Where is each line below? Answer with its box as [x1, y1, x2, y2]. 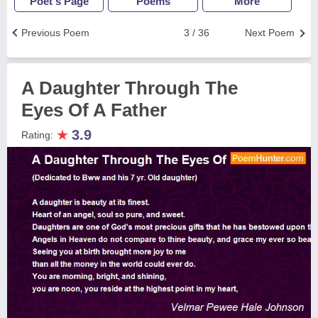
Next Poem [245, 27, 295, 38]
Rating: [21, 129, 56, 141]
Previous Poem [21, 27, 89, 38]
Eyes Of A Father [21, 99, 167, 121]
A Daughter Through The [21, 77, 238, 99]
